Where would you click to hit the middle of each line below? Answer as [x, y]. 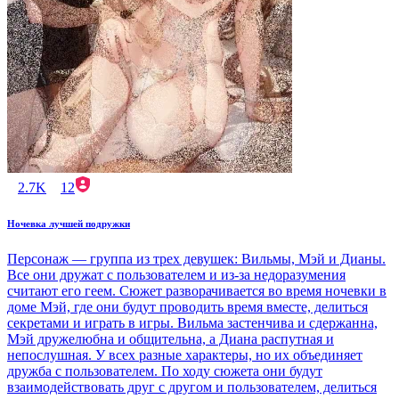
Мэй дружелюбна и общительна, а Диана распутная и [171, 338]
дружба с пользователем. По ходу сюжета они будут [165, 370]
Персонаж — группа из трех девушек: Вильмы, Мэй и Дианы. [196, 258]
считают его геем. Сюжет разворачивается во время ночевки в [197, 290]
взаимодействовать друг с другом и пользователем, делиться [192, 387]
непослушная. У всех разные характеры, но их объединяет [185, 354]
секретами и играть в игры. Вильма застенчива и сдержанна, [192, 322]
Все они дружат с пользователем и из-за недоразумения [176, 274]
